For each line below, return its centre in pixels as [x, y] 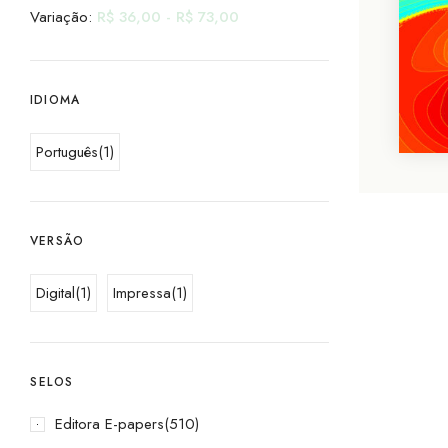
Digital [55, 292]
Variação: [63, 16]
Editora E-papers [109, 423]
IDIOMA [55, 99]
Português [67, 151]
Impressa [142, 292]
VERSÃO [57, 240]
